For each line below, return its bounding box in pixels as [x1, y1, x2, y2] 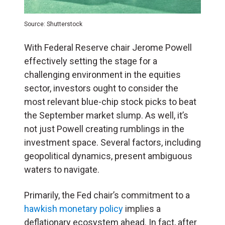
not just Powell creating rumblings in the [24, 123, 184, 134]
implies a [123, 203, 161, 214]
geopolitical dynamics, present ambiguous [24, 150, 192, 161]
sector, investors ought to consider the [24, 82, 178, 93]
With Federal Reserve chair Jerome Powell [24, 42, 192, 53]
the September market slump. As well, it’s [24, 109, 188, 121]
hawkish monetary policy [24, 203, 123, 214]
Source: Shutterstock [24, 20, 82, 28]
